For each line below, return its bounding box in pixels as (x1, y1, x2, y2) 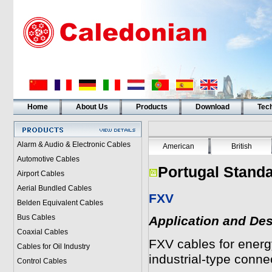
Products (135, 103, 168, 111)
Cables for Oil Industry (16, 242, 90, 251)
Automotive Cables (16, 155, 80, 163)
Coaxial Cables (16, 228, 68, 236)
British (231, 142, 252, 151)
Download (195, 103, 229, 111)
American (162, 142, 194, 151)
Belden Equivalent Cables (16, 199, 103, 207)
